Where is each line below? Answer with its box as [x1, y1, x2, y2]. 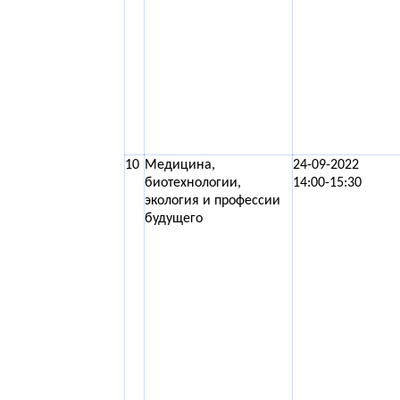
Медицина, [145, 158, 215, 172]
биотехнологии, [145, 176, 241, 190]
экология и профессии [145, 194, 280, 208]
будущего [145, 212, 203, 226]
